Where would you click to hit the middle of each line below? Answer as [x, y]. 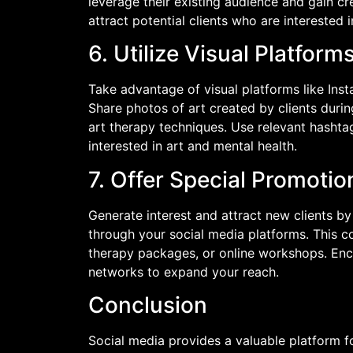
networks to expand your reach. [184, 271]
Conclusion [148, 305]
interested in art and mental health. [193, 146]
